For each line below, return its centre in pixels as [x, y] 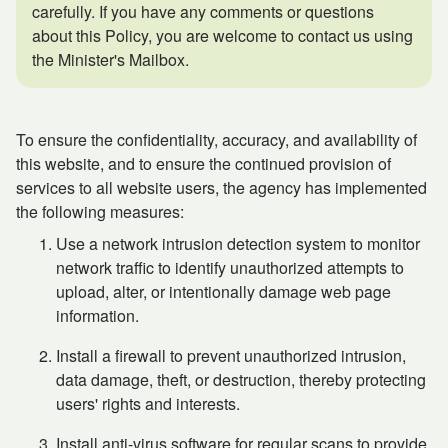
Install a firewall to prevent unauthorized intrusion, [231, 355]
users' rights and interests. [148, 403]
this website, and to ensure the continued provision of [203, 163]
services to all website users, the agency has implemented [221, 187]
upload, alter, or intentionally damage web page [223, 291]
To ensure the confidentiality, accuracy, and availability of [216, 139]
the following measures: [100, 211]
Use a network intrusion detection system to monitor [238, 243]
